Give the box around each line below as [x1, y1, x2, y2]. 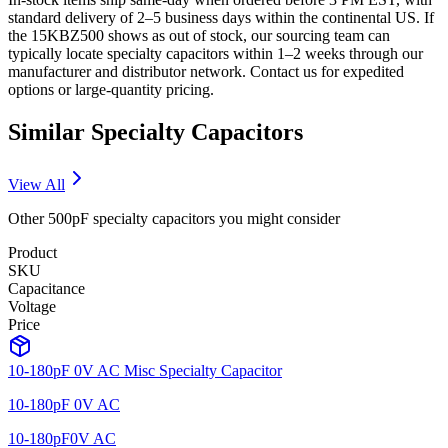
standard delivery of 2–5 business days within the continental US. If [8, 9, 434, 26]
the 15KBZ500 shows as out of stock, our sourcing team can [8, 27, 390, 44]
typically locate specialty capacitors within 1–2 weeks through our [8, 45, 423, 62]
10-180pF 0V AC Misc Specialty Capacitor [8, 361, 282, 379]
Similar [8, 118, 91, 145]
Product [8, 243, 57, 261]
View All [8, 175, 65, 193]
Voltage [8, 297, 56, 315]
